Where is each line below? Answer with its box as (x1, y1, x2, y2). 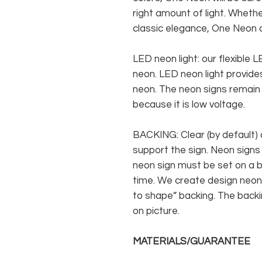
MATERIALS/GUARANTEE (133, 236, 250, 247)
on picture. (133, 206, 180, 217)
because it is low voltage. (133, 99, 245, 111)
